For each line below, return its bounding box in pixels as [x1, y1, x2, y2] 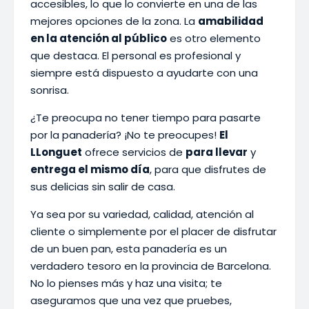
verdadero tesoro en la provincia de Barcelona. [30, 259, 271, 273]
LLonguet [30, 145, 82, 159]
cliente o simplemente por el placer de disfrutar [30, 224, 277, 239]
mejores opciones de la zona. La [30, 14, 198, 28]
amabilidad [198, 14, 263, 28]
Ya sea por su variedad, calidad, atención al [30, 207, 254, 221]
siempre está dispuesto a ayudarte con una [30, 66, 258, 80]
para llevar [186, 145, 248, 159]
